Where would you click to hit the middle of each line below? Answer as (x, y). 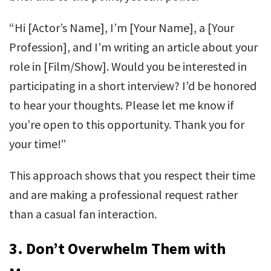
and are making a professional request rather (123, 194)
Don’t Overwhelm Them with (126, 248)
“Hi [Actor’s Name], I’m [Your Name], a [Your (122, 28)
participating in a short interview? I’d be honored (133, 86)
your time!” (38, 144)
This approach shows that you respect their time (132, 175)
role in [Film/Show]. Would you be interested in (128, 66)
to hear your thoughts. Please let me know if (122, 105)
